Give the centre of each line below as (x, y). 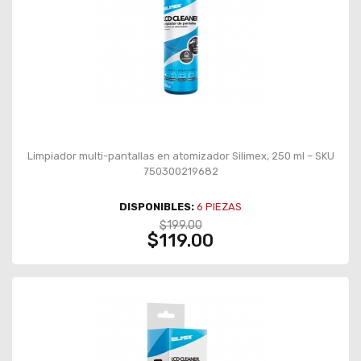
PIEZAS (222, 206)
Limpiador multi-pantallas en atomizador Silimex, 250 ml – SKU (180, 156)
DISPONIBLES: (157, 206)
